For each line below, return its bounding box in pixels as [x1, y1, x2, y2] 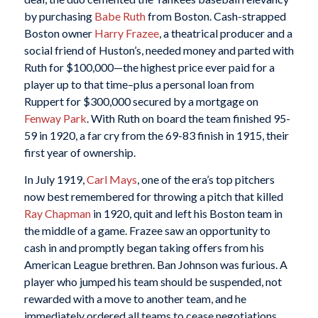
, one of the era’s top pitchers [136, 172, 275, 186]
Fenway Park [23, 111, 87, 126]
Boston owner [23, 26, 94, 40]
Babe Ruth [94, 9, 146, 23]
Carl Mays [86, 172, 137, 186]
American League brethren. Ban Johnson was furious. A [23, 257, 287, 271]
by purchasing [23, 9, 94, 23]
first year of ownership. [23, 146, 136, 160]
